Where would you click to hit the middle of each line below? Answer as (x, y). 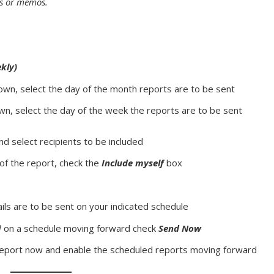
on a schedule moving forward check (81, 228)
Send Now (180, 228)
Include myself (134, 163)
